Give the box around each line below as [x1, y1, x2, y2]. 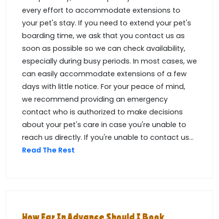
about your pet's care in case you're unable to [22, 120, 186, 130]
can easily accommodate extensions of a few [22, 69, 187, 79]
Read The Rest [22, 145, 76, 155]
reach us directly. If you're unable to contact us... [22, 132, 194, 143]
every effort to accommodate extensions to [22, 5, 180, 16]
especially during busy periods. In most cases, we [22, 56, 197, 66]
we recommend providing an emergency [22, 94, 168, 105]
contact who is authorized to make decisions [22, 107, 183, 117]
